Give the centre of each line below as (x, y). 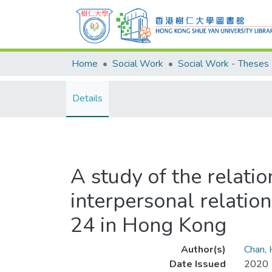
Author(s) (203, 250)
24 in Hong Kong (148, 225)
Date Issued (197, 264)
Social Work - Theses (223, 64)
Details (87, 98)
